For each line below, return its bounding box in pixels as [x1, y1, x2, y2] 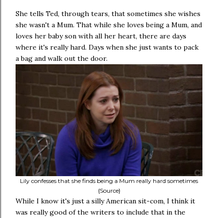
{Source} [97, 187, 121, 194]
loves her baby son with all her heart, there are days [16, 32, 186, 40]
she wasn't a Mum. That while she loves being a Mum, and [16, 20, 202, 29]
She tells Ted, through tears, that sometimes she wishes [16, 9, 200, 18]
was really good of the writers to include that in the [16, 208, 185, 217]
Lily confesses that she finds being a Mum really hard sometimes [20, 177, 198, 184]
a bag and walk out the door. [16, 54, 108, 63]
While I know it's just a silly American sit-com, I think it [16, 197, 195, 205]
